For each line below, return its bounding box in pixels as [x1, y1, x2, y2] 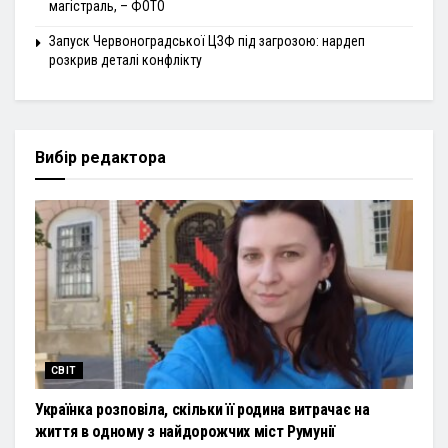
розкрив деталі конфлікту [49, 52, 202, 69]
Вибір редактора [35, 148, 166, 168]
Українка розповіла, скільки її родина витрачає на [35, 400, 370, 420]
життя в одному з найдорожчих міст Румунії [35, 422, 335, 442]
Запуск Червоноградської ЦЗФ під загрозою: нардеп [49, 33, 365, 50]
